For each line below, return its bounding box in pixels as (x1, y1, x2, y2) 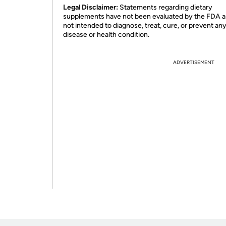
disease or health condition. (63, 30, 149, 39)
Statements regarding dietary (120, 3, 212, 12)
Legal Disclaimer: (63, 3, 120, 12)
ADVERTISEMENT (173, 59, 214, 66)
